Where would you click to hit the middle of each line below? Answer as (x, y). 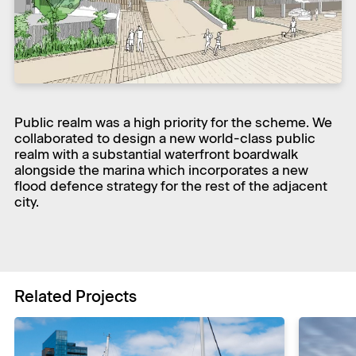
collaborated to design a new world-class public (165, 138)
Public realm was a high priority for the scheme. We (173, 122)
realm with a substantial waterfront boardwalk (156, 154)
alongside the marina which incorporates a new (161, 170)
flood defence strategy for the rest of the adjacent (171, 186)
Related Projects (75, 296)
